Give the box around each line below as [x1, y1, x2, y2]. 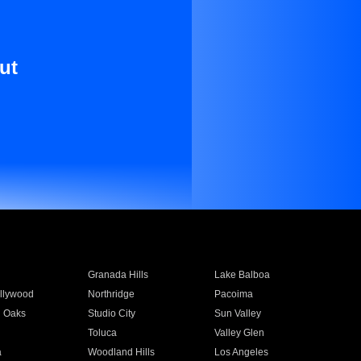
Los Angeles [214, 346, 269, 358]
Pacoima [214, 288, 254, 300]
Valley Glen [214, 327, 265, 338]
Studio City [87, 308, 135, 319]
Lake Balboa [214, 269, 271, 280]
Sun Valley [214, 308, 262, 319]
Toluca [87, 327, 117, 338]
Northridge [87, 288, 135, 300]
